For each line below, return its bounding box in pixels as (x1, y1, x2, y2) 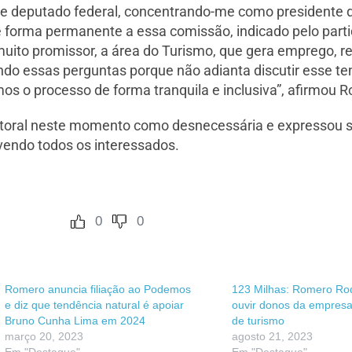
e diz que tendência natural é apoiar (5, 299, 184, 312)
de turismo (232, 314, 284, 328)
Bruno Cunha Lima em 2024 (5, 314, 145, 328)
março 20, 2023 (5, 330, 83, 343)
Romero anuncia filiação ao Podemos (5, 283, 191, 296)
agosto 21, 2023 (232, 330, 313, 343)
